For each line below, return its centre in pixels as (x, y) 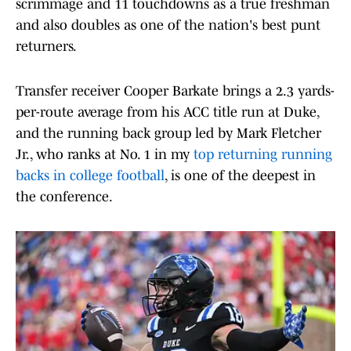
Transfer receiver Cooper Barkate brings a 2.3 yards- (175, 91)
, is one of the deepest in (240, 176)
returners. (46, 47)
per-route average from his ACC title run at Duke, (167, 112)
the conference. (64, 197)
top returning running (263, 155)
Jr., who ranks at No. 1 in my (105, 155)
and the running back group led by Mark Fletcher (168, 134)
